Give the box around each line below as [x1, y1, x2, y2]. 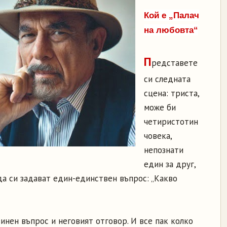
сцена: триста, [144, 88, 199, 99]
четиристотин [144, 116, 198, 127]
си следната [144, 73, 191, 85]
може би [144, 102, 176, 113]
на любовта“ [144, 25, 198, 35]
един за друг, [144, 159, 196, 170]
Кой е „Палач [144, 11, 199, 20]
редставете [152, 57, 198, 68]
